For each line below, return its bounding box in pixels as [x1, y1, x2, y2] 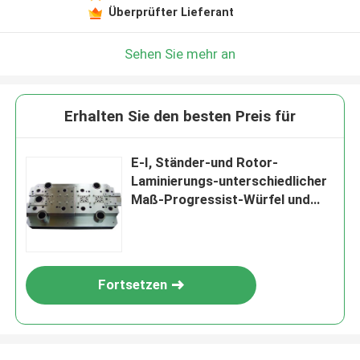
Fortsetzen [98, 276, 168, 293]
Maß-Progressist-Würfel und [131, 191, 311, 208]
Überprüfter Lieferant [108, 5, 234, 18]
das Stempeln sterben [131, 210, 268, 227]
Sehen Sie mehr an [125, 45, 235, 62]
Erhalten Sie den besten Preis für [64, 107, 296, 126]
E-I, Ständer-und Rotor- [131, 154, 279, 171]
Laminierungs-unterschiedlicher [131, 173, 328, 190]
